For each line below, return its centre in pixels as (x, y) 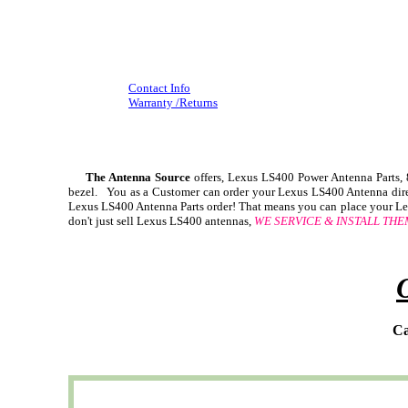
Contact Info (159, 88)
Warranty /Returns (173, 102)
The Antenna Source (133, 177)
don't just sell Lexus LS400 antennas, (161, 221)
